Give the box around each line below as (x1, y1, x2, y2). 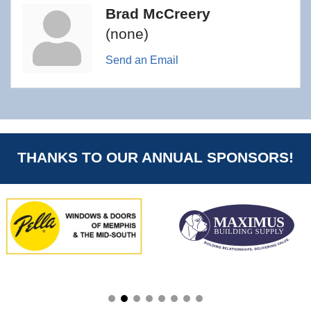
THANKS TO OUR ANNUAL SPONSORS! (17, 149, 294, 166)
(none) (106, 26, 149, 42)
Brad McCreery (106, 6, 210, 22)
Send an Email (106, 54, 178, 67)
